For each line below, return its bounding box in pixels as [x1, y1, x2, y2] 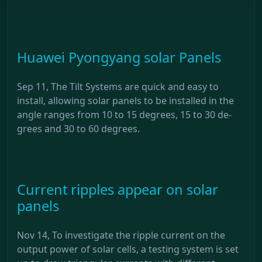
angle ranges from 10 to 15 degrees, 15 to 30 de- [17, 108, 232, 121]
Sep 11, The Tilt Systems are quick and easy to [17, 80, 219, 93]
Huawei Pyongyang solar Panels [17, 47, 221, 67]
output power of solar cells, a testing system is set [17, 242, 239, 256]
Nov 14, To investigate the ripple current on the [17, 228, 225, 242]
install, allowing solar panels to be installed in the [17, 94, 234, 107]
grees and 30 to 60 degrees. [17, 122, 140, 135]
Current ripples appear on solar [17, 180, 218, 199]
